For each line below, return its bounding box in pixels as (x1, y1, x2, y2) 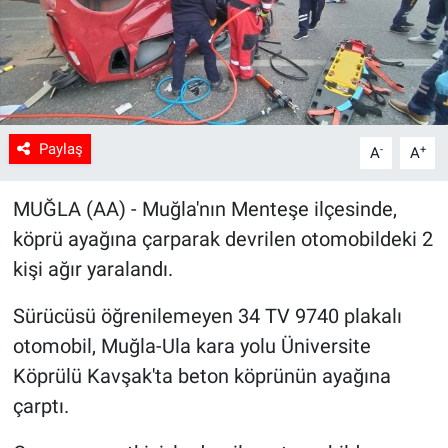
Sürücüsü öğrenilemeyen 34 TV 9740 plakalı (12, 303, 402, 328)
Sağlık (53, 26, 106, 46)
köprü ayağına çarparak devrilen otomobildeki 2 (12, 226, 433, 251)
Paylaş (38, 139, 83, 158)
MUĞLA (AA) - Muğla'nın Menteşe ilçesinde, (12, 196, 397, 221)
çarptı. (12, 393, 69, 418)
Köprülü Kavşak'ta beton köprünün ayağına (12, 363, 391, 388)
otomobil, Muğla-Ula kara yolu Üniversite (12, 333, 371, 358)
